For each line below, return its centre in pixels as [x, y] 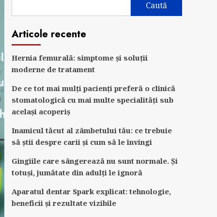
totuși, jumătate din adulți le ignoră [77, 172]
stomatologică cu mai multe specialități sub [92, 100]
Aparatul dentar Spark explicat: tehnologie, [91, 191]
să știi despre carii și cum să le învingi [82, 142]
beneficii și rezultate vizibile [64, 203]
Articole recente [49, 34]
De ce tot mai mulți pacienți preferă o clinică [93, 88]
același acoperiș [41, 111]
